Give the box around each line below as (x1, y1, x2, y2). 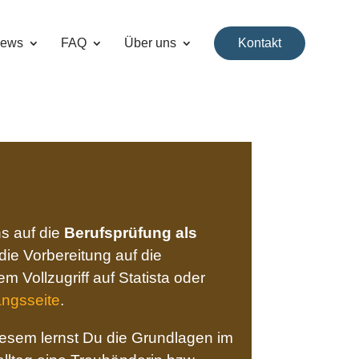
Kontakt (237, 36, 281, 50)
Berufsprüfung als (64, 224, 198, 242)
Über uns (123, 36, 176, 50)
